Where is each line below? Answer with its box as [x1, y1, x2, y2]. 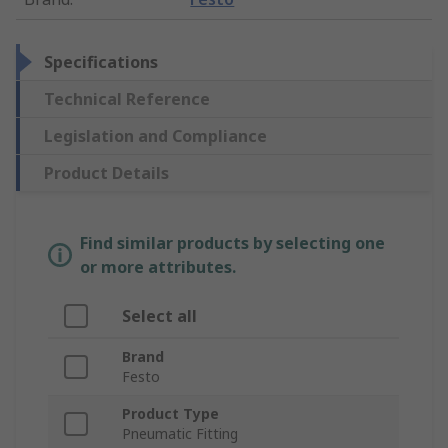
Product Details [44, 162, 169, 185]
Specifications [44, 51, 158, 74]
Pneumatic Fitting [122, 424, 238, 444]
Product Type [122, 404, 219, 424]
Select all [122, 305, 197, 328]
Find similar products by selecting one [80, 232, 385, 255]
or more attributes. [80, 256, 236, 279]
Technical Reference [44, 88, 210, 111]
